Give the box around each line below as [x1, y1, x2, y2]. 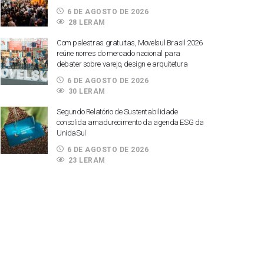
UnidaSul [57, 128, 86, 137]
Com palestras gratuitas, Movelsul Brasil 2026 [57, 38, 203, 47]
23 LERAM [68, 156, 105, 164]
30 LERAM [68, 87, 105, 95]
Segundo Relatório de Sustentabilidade [57, 107, 178, 116]
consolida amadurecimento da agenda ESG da [57, 118, 204, 127]
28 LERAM [68, 18, 105, 27]
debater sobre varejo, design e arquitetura [57, 60, 188, 68]
